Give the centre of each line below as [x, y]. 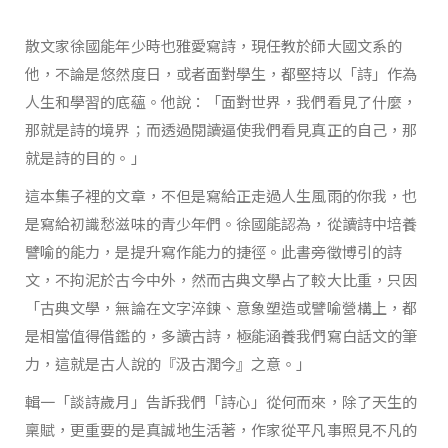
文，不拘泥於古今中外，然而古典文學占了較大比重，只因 [221, 279]
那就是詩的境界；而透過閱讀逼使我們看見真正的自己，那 [221, 129]
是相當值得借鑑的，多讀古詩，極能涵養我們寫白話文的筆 [221, 335]
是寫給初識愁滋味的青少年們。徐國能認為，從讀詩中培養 [221, 223]
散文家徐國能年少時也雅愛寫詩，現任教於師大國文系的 [213, 45]
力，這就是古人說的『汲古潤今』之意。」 [168, 363]
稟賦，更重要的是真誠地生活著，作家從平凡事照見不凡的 [221, 429]
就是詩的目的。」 [85, 157]
